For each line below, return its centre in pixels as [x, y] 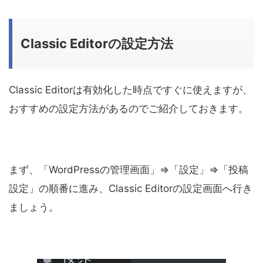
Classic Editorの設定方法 [97, 44]
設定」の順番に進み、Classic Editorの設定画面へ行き [131, 189]
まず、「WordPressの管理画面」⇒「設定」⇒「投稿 [129, 170]
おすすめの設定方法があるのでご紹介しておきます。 [129, 109]
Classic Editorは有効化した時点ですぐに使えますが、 [131, 90]
